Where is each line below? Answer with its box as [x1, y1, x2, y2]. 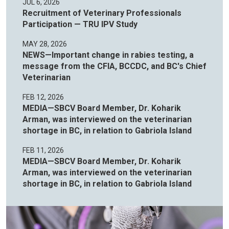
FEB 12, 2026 [22, 93, 64, 102]
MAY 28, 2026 [22, 40, 67, 49]
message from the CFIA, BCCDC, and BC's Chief [22, 61, 207, 72]
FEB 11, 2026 [22, 146, 64, 155]
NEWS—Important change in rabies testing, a [22, 50, 194, 60]
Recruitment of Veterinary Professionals [22, 8, 181, 18]
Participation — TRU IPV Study [22, 19, 138, 30]
